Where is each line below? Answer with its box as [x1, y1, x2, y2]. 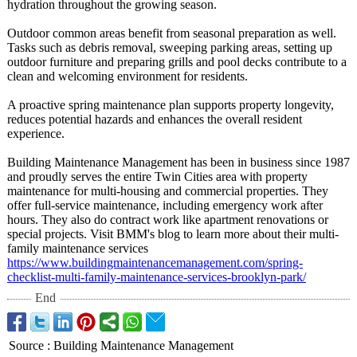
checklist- [7, 270, 55, 284]
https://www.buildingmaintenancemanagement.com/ [7, 256, 268, 269]
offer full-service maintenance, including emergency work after [7, 198, 323, 212]
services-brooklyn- [187, 270, 280, 284]
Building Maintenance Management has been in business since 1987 [7, 155, 350, 169]
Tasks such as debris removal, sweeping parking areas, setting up [7, 41, 332, 54]
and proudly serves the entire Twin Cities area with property [7, 170, 308, 183]
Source [9, 339, 44, 352]
